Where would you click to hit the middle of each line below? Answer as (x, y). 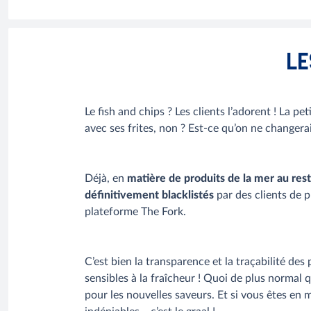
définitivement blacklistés (149, 195)
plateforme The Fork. (135, 212)
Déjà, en (106, 179)
